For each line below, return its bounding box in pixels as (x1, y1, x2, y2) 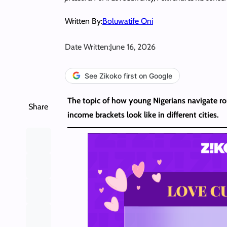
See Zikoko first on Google (85, 71, 172, 80)
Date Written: (65, 42, 110, 52)
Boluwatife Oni (102, 16, 153, 26)
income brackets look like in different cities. (67, 109, 219, 120)
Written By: (65, 16, 102, 26)
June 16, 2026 (110, 42, 156, 52)
